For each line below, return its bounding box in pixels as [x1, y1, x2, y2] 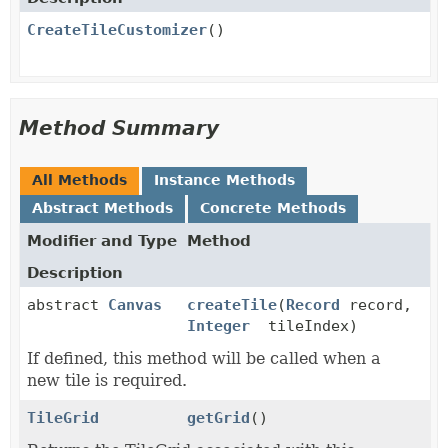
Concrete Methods [200, 200, 346, 216]
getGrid [187, 409, 250, 427]
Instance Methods [154, 172, 295, 188]
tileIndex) [259, 317, 358, 335]
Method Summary [19, 116, 219, 140]
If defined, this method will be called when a [27, 349, 381, 368]
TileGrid [27, 409, 99, 427]
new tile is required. [27, 371, 187, 390]
